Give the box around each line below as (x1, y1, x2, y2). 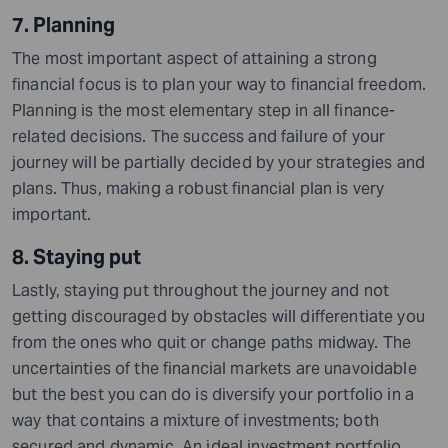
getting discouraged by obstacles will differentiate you (12, 305, 425, 327)
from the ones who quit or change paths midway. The (12, 331, 412, 353)
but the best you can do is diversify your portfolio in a (12, 383, 415, 405)
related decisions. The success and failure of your (12, 125, 386, 147)
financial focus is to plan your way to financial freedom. (12, 73, 427, 95)
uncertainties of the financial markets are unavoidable (12, 357, 417, 379)
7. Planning (12, 11, 115, 38)
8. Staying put (12, 243, 141, 270)
